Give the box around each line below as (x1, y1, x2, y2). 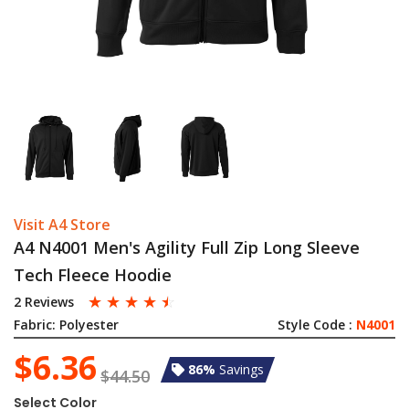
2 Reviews (14, 293, 74, 310)
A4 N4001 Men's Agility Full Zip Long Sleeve (14, 236, 360, 258)
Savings (219, 361, 264, 378)
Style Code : (278, 316, 356, 333)
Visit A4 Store (14, 215, 110, 235)
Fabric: (14, 316, 56, 333)
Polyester (59, 316, 119, 333)
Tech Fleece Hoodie (14, 264, 172, 286)
